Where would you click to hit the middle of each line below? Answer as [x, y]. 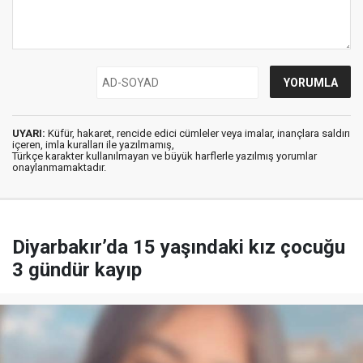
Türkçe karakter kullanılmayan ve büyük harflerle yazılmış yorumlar [164, 156]
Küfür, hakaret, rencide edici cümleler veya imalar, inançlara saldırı [198, 133]
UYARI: [29, 133]
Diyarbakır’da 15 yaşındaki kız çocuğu [179, 247]
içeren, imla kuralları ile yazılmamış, [93, 145]
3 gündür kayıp [77, 270]
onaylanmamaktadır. [59, 167]
